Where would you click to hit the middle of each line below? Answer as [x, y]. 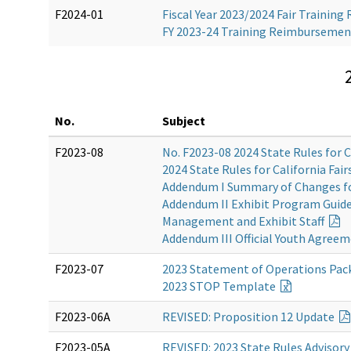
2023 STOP [192, 286]
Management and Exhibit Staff [244, 221]
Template [250, 286]
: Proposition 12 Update [273, 317]
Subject [184, 121]
